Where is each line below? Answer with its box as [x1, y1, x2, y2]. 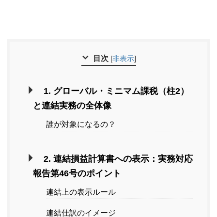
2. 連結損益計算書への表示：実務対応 [43, 154, 193, 164]
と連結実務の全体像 [33, 101, 111, 111]
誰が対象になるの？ [46, 120, 116, 129]
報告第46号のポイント [33, 169, 121, 179]
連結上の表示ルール [46, 188, 116, 197]
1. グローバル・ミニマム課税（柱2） [43, 86, 189, 96]
